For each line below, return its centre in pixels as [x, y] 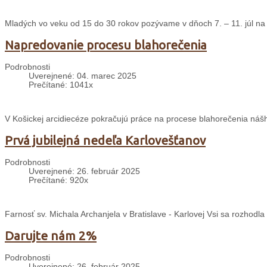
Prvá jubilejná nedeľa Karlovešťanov [105, 141]
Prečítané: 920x [58, 181]
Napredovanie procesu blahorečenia [106, 45]
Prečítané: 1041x [61, 85]
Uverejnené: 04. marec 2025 [83, 76]
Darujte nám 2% [51, 236]
